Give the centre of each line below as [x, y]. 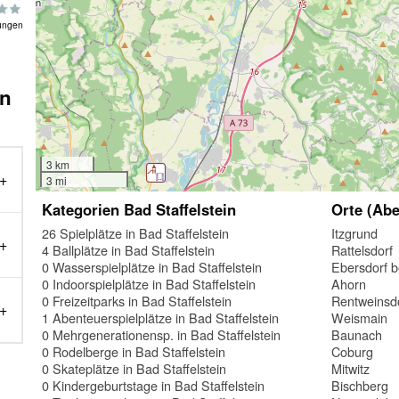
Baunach [357, 334]
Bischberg [360, 385]
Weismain [360, 317]
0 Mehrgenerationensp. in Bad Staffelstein [162, 334]
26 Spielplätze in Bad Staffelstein [136, 232]
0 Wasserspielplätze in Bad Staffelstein [152, 266]
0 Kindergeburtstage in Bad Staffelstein [154, 385]
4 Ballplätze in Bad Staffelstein [129, 249]
